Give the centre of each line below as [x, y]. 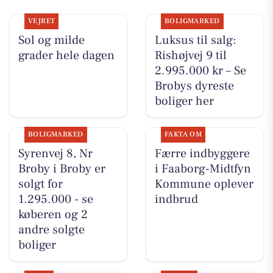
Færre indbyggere [202, 153]
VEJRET [41, 21]
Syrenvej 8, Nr [55, 153]
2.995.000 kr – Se [200, 70]
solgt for [40, 184]
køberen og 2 [53, 214]
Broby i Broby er [62, 168]
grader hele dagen [66, 55]
